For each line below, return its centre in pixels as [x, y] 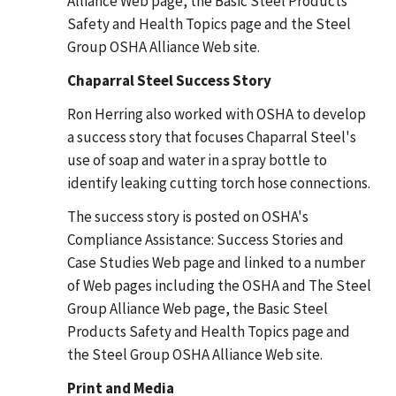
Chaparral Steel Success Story [169, 80]
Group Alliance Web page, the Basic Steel [198, 308]
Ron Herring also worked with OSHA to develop [217, 114]
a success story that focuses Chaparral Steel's [212, 137]
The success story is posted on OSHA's [188, 216]
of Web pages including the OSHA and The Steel [219, 285]
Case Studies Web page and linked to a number [216, 262]
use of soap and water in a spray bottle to [197, 160]
